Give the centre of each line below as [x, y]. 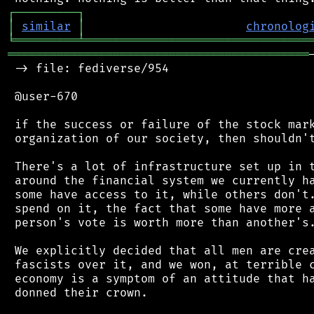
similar [46, 26]
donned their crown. [78, 293]
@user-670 [43, 96]
